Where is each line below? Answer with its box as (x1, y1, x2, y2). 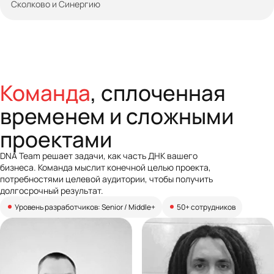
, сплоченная (91, 76, 226, 107)
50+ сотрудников (177, 201, 235, 212)
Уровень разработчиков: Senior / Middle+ (15, 201, 155, 212)
